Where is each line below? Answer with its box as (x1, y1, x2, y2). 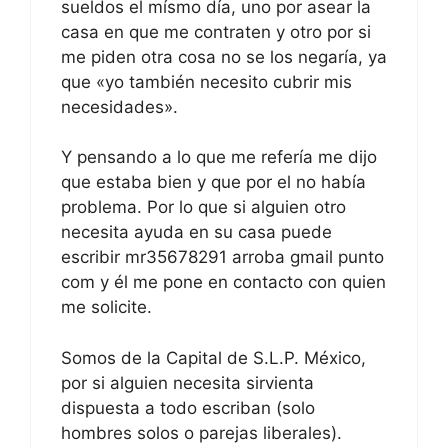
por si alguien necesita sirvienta (61, 372, 314, 393)
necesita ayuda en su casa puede (61, 222, 332, 243)
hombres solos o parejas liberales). (61, 422, 342, 443)
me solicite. (61, 297, 152, 318)
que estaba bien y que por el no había (61, 172, 366, 193)
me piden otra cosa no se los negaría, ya (61, 46, 387, 67)
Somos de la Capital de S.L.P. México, (61, 347, 366, 368)
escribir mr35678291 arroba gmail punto (61, 247, 384, 268)
